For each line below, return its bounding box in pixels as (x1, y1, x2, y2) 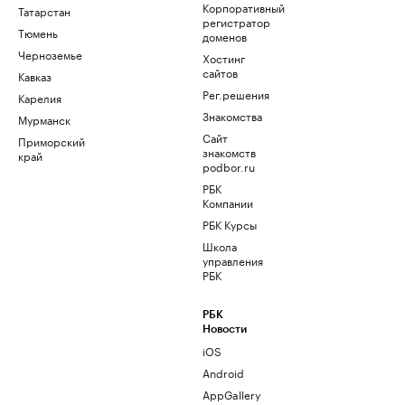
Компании (202, 193, 253, 212)
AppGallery (202, 385, 260, 403)
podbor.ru (202, 157, 255, 175)
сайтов (202, 63, 238, 81)
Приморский (18, 132, 85, 150)
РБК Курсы (202, 215, 257, 233)
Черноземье (18, 45, 82, 63)
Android (202, 363, 244, 381)
